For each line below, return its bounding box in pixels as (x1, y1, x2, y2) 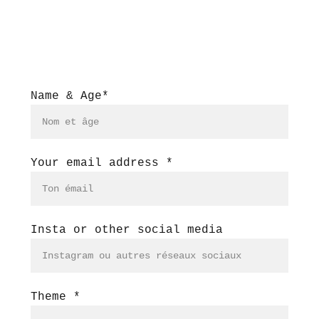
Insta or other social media (31, 224, 223, 236)
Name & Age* (31, 90, 109, 103)
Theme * (31, 291, 80, 303)
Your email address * (31, 157, 173, 169)
